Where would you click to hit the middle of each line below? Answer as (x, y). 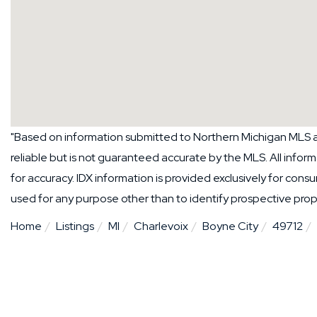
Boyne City (230, 226)
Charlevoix (161, 226)
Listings (75, 226)
